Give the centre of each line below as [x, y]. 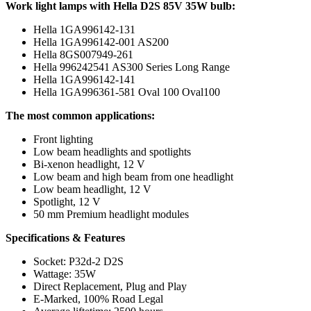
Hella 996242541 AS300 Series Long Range [132, 67]
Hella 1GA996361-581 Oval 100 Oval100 [127, 92]
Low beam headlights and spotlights [112, 151]
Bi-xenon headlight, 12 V [89, 164]
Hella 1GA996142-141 [84, 79]
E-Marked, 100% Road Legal [98, 299]
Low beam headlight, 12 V [92, 189]
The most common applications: [80, 115]
